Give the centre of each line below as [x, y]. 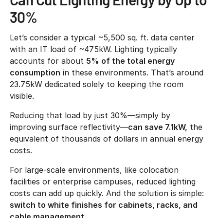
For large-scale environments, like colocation [94, 170]
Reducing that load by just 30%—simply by [90, 115]
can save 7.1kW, [158, 127]
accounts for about [48, 61]
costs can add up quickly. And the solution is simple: [107, 193]
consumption [35, 72]
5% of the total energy [130, 61]
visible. [24, 96]
